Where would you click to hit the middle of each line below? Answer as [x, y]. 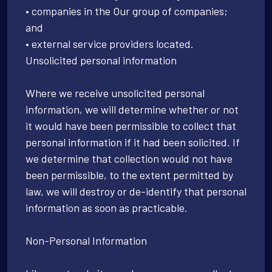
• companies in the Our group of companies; [127, 11]
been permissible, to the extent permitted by [129, 175]
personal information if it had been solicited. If [133, 142]
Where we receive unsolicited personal [115, 93]
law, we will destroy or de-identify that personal [136, 191]
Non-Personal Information [86, 240]
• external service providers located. [110, 43]
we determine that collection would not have [129, 158]
